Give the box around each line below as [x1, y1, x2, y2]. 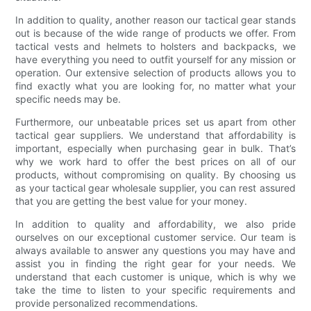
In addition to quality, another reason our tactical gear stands [15, 13, 296, 26]
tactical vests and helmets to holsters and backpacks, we [15, 40, 296, 52]
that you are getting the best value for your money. [15, 194, 248, 207]
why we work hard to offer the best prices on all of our [15, 155, 296, 167]
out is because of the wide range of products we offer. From [15, 26, 296, 39]
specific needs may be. [15, 92, 121, 105]
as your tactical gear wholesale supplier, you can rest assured [15, 181, 296, 194]
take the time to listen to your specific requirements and [15, 283, 296, 296]
